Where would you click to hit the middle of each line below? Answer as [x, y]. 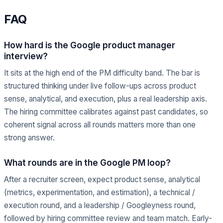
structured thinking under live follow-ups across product [100, 86]
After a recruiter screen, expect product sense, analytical [102, 179]
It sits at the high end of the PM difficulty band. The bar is [102, 73]
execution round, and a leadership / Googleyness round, [100, 205]
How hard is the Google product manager [90, 45]
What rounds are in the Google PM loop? [87, 163]
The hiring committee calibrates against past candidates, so [106, 112]
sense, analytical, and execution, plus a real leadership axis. [106, 99]
